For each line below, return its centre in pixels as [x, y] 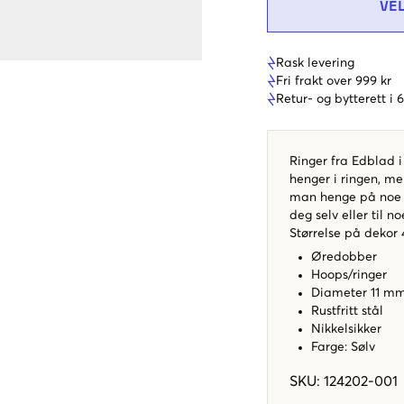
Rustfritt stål [347, 311]
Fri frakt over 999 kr [334, 81]
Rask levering [315, 63]
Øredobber [346, 257]
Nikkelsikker [346, 329]
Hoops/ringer [353, 275]
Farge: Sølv [343, 347]
